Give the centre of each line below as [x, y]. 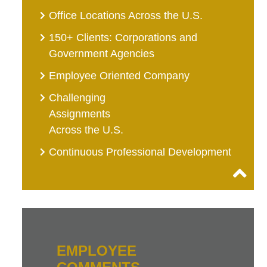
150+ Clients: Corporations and [123, 38]
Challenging [77, 98]
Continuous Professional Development [140, 152]
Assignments [80, 114]
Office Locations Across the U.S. [126, 16]
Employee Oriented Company [119, 76]
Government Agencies [102, 54]
